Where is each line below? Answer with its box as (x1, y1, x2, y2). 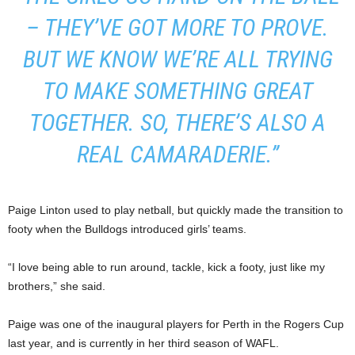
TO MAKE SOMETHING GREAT (42, 76, 313, 105)
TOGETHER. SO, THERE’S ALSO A (29, 108, 326, 136)
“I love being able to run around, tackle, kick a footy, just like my (8, 260, 325, 273)
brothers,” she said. (8, 279, 105, 292)
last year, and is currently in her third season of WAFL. (8, 336, 279, 349)
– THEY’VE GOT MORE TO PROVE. (26, 13, 329, 41)
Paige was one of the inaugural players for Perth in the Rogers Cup (8, 317, 344, 330)
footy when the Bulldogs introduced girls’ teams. (8, 222, 246, 235)
